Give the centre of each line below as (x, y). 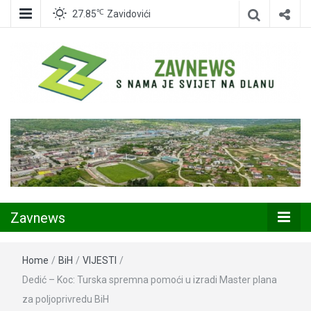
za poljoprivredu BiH (66, 300)
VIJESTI (100, 261)
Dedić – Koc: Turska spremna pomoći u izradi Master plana (150, 280)
